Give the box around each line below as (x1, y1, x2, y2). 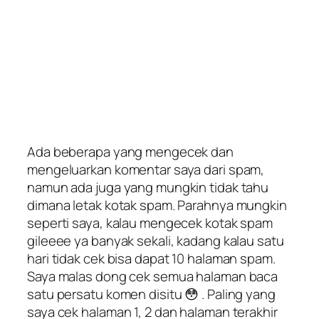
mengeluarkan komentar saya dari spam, (27, 159, 265, 179)
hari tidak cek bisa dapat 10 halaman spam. (27, 249, 276, 268)
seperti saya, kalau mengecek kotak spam (27, 213, 273, 232)
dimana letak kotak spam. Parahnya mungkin (27, 195, 287, 214)
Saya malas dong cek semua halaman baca (27, 266, 278, 286)
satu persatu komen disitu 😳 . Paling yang (27, 284, 276, 303)
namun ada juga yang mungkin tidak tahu (27, 177, 269, 197)
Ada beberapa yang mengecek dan (27, 142, 234, 161)
